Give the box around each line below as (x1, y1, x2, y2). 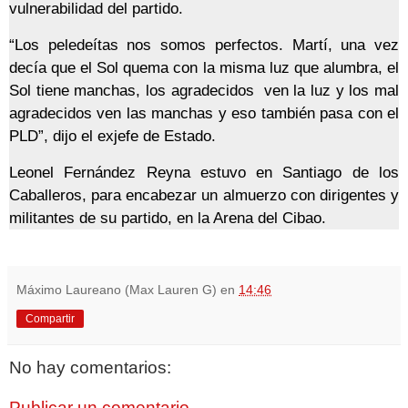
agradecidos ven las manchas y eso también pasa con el (9, 105, 399, 123)
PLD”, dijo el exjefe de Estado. (9, 127, 216, 146)
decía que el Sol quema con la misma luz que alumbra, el (9, 59, 399, 77)
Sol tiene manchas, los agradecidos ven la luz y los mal (9, 82, 399, 100)
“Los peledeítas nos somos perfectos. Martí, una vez (9, 36, 399, 55)
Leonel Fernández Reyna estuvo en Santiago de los (9, 164, 399, 182)
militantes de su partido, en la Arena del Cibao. (9, 209, 326, 228)
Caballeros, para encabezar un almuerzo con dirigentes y (9, 187, 399, 205)
